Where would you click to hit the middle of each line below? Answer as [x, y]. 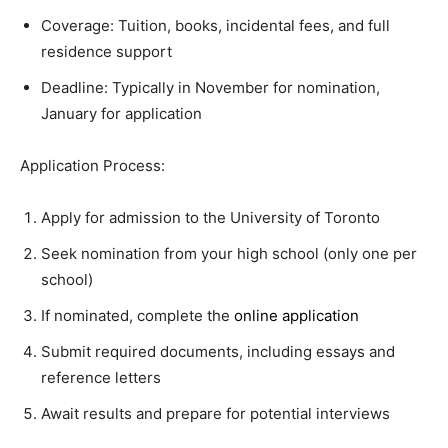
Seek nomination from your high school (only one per [229, 253]
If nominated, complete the [137, 315]
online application [296, 315]
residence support [106, 51]
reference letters [101, 377]
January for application [121, 113]
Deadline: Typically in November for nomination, [210, 87]
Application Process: [92, 165]
